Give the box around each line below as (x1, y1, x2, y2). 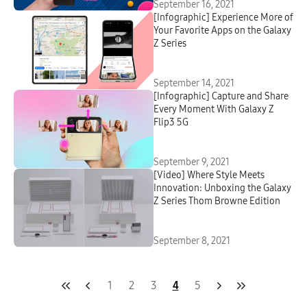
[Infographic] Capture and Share (153, 90, 288, 102)
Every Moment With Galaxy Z (153, 103, 274, 115)
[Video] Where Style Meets (153, 169, 265, 181)
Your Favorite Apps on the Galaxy (153, 24, 291, 36)
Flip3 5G (153, 116, 188, 128)
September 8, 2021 (153, 234, 230, 247)
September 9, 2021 (153, 156, 230, 168)
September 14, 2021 (153, 77, 234, 89)
